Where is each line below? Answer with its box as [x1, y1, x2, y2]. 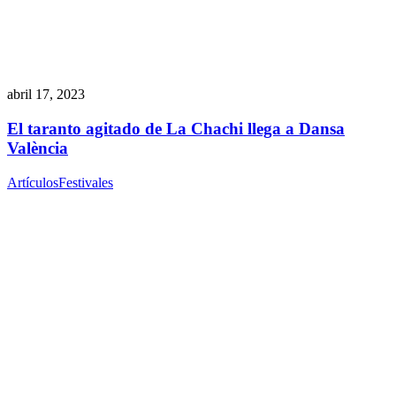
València [7, 138, 68, 157]
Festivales [58, 174, 113, 190]
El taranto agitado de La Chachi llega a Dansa [7, 118, 345, 138]
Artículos [7, 174, 58, 190]
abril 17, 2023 [7, 87, 85, 103]
